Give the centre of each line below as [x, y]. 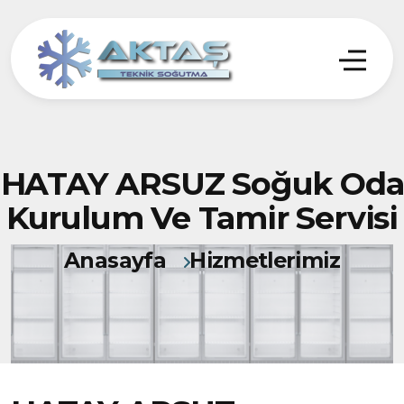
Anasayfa [115, 260]
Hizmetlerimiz [265, 260]
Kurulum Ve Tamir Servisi [202, 218]
